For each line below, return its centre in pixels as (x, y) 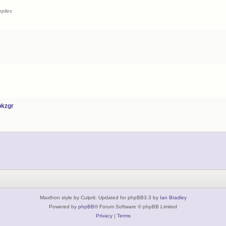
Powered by (64, 206)
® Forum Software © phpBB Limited (136, 206)
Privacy (104, 215)
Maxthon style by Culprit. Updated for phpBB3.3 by (100, 197)
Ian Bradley (173, 197)
